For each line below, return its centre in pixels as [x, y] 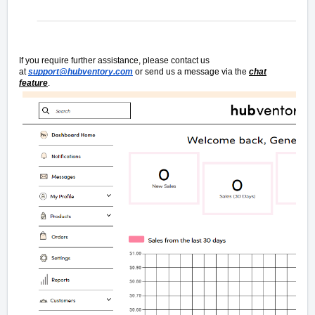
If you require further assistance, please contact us [114, 61]
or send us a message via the [191, 72]
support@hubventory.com [81, 72]
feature [33, 83]
